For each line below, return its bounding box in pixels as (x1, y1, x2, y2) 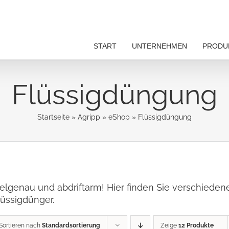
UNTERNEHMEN (132, 42, 187, 50)
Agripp (78, 112, 100, 121)
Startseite (37, 112, 70, 121)
